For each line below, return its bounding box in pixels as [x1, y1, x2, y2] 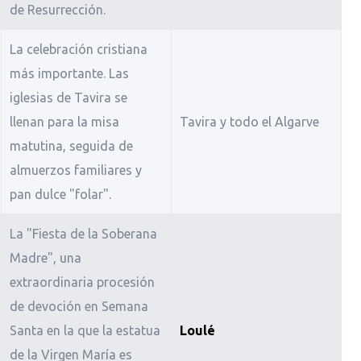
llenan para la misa [9, 114, 119, 130]
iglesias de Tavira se [9, 90, 127, 106]
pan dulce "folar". [9, 187, 111, 202]
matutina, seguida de [9, 139, 133, 154]
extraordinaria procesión [9, 275, 155, 290]
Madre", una [9, 251, 81, 266]
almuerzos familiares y [9, 163, 142, 178]
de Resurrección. [9, 2, 106, 18]
